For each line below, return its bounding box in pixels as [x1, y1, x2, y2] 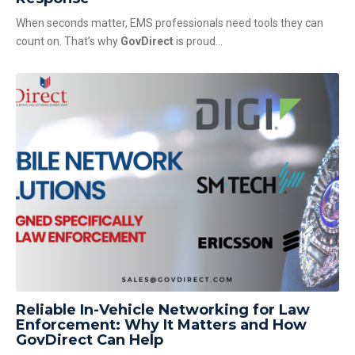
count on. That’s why [16, 35, 120, 48]
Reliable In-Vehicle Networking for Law [16, 301, 310, 319]
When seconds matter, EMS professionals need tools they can [16, 17, 323, 30]
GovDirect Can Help [16, 331, 163, 349]
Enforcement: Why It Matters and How [16, 316, 307, 334]
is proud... [174, 35, 223, 48]
